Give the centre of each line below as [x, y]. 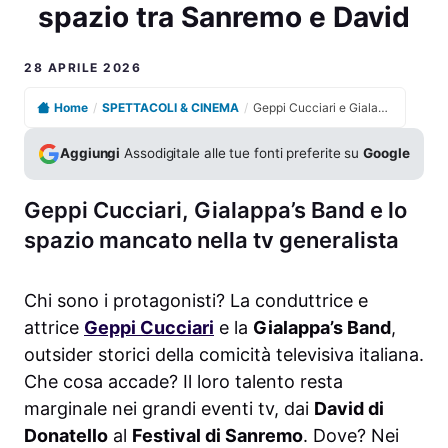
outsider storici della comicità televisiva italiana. [224, 354]
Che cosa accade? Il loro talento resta [183, 381]
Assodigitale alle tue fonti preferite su [242, 153]
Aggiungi [90, 153]
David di [349, 408]
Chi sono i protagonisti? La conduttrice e [196, 300]
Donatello [66, 435]
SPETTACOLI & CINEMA [170, 107]
